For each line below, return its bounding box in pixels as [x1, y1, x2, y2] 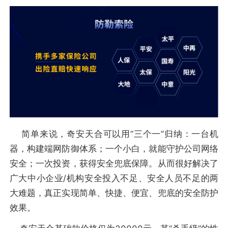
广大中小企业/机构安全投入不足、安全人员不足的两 [9, 173, 219, 184]
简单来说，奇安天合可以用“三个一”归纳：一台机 [9, 129, 219, 139]
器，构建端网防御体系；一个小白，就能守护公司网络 [9, 144, 219, 154]
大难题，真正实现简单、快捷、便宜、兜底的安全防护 [9, 188, 219, 198]
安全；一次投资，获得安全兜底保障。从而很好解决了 [9, 158, 219, 169]
